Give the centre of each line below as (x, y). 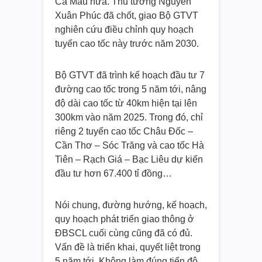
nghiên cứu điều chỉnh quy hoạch (124, 30)
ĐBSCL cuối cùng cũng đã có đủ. (124, 233)
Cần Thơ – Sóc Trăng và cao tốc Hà (130, 146)
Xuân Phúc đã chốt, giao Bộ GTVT (127, 16)
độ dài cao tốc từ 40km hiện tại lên (126, 104)
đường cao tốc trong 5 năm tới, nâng (131, 89)
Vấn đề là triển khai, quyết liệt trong (128, 247)
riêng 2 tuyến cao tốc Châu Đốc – (124, 132)
